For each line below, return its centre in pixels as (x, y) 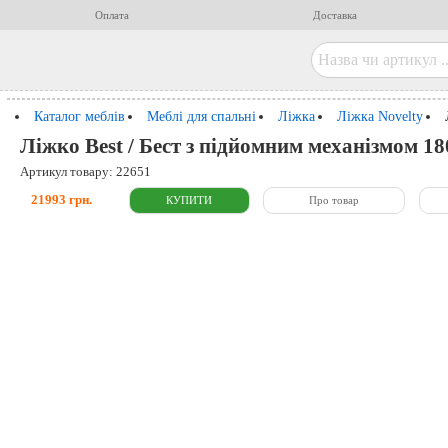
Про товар (334, 200)
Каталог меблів (80, 115)
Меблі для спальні (202, 115)
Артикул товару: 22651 (86, 171)
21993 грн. (61, 200)
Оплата (111, 15)
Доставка (334, 15)
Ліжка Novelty (380, 115)
